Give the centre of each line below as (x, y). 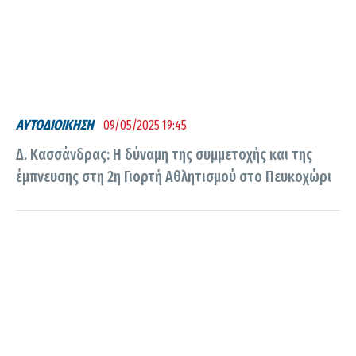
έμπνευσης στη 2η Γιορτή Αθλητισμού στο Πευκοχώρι (174, 176)
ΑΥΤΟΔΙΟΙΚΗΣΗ (55, 126)
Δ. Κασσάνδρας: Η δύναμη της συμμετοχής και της (164, 154)
